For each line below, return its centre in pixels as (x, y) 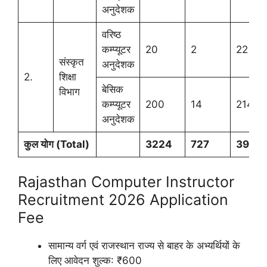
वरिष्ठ (111, 35)
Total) (74, 144)
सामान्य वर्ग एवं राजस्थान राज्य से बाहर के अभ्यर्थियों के (144, 245)
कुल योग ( (42, 144)
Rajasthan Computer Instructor (126, 181)
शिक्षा (67, 77)
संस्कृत (71, 62)
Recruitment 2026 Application (123, 199)
